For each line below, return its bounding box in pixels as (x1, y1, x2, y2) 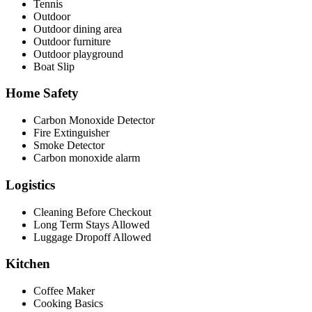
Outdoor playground (33, 47, 123, 60)
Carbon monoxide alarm (33, 152, 140, 164)
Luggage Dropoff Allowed (33, 231, 151, 243)
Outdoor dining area (33, 22, 122, 35)
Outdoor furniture (33, 35, 111, 47)
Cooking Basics (33, 297, 103, 310)
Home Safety (6, 86, 79, 101)
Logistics (6, 177, 55, 192)
